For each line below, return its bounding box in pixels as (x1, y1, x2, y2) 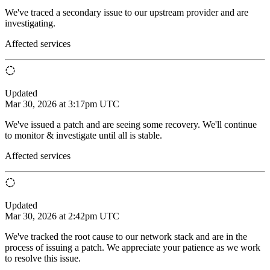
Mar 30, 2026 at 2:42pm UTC (5, 210, 119, 221)
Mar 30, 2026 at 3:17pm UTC (5, 98, 119, 109)
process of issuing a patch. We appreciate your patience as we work (5, 242, 260, 253)
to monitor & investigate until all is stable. (5, 130, 162, 140)
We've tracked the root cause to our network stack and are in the (5, 231, 247, 242)
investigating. (5, 17, 55, 28)
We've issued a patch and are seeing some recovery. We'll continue (5, 119, 257, 130)
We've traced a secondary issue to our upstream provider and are (5, 7, 248, 17)
